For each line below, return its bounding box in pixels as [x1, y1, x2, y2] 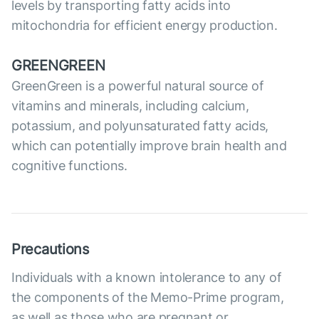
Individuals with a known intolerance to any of [11, 270, 282, 286]
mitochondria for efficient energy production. [11, 18, 278, 33]
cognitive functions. [11, 158, 127, 174]
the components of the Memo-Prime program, [11, 290, 284, 305]
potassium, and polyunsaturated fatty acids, [11, 118, 269, 134]
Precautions [11, 241, 89, 258]
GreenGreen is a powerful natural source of [11, 78, 264, 94]
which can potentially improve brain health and [11, 138, 287, 154]
